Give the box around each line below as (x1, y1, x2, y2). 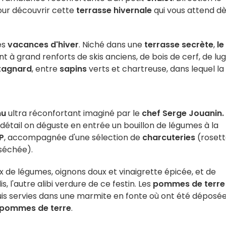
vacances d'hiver (8, 39, 79, 50)
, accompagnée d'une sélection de (4, 132, 142, 143)
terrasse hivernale (76, 5, 152, 16)
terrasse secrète (142, 39, 213, 50)
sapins (60, 63, 87, 75)
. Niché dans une (79, 39, 142, 50)
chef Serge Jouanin (142, 107, 222, 119)
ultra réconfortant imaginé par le (6, 107, 142, 119)
